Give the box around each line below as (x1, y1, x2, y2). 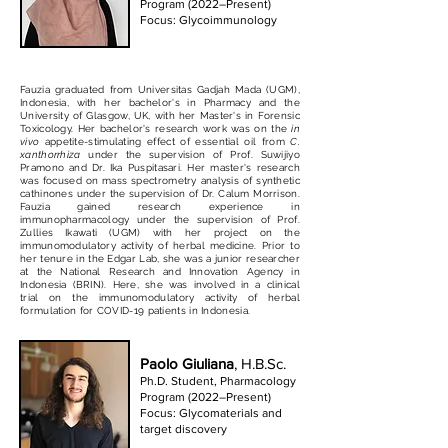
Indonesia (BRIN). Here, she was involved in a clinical (20, 279, 300, 290)
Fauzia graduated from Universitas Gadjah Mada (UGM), (20, 84, 300, 95)
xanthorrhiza (20, 149, 81, 160)
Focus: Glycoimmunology (140, 13, 277, 27)
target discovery (140, 422, 227, 436)
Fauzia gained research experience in (20, 201, 300, 212)
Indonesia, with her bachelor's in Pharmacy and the (20, 97, 300, 108)
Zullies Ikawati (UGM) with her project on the (20, 227, 300, 238)
